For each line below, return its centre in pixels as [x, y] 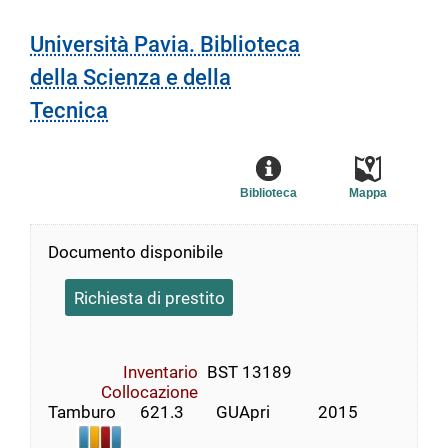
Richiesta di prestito [149, 297]
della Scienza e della [130, 78]
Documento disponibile [135, 252]
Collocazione [149, 391]
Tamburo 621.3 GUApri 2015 [203, 411]
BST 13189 [249, 371]
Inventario [160, 371]
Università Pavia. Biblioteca [165, 45]
